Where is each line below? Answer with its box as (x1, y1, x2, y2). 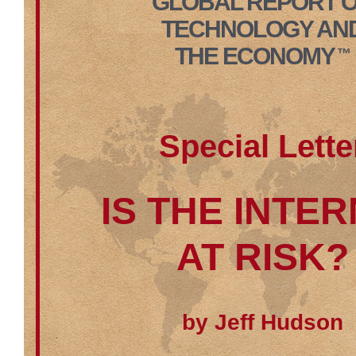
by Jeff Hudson (181, 310, 343, 335)
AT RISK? (176, 236, 349, 278)
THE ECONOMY (175, 43, 335, 69)
